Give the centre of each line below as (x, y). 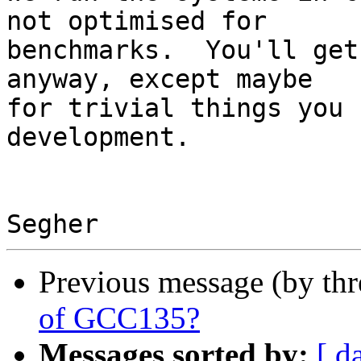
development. (98, 137)
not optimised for (137, 21)
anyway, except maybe (160, 79)
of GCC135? (119, 318)
